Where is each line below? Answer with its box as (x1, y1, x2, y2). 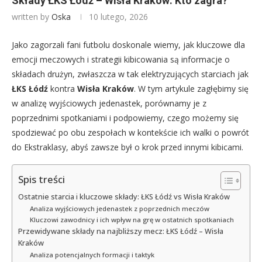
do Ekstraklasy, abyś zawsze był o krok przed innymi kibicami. (12, 141, 243, 153)
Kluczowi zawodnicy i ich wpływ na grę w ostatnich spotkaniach (29, 215, 234, 224)
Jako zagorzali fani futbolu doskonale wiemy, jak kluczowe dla (12, 39, 245, 50)
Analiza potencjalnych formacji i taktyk (29, 250, 154, 259)
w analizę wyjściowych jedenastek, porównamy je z (12, 97, 206, 109)
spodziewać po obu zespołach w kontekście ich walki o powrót (12, 126, 249, 138)
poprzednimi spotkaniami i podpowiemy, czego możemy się (12, 112, 239, 123)
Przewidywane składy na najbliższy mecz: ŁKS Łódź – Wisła (18, 226, 223, 236)
